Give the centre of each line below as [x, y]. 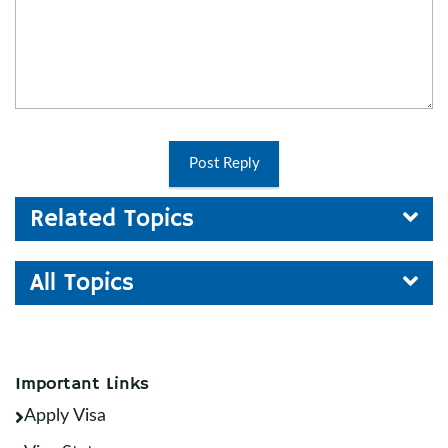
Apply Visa [65, 416]
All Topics [82, 283]
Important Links [82, 384]
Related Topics [112, 219]
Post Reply [224, 163]
